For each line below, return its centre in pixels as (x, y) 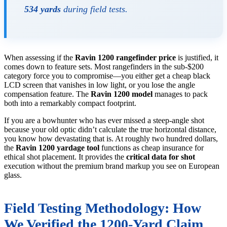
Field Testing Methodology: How (103, 208)
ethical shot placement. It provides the (65, 157)
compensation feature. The (47, 94)
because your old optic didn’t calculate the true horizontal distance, (110, 130)
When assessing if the (40, 58)
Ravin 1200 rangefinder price (125, 58)
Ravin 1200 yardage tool (58, 148)
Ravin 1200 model (122, 94)
